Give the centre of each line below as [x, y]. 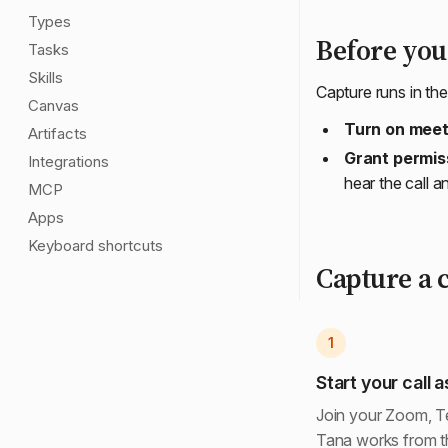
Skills [45, 77]
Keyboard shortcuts [95, 245]
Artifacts [57, 133]
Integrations [68, 161]
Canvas [53, 105]
